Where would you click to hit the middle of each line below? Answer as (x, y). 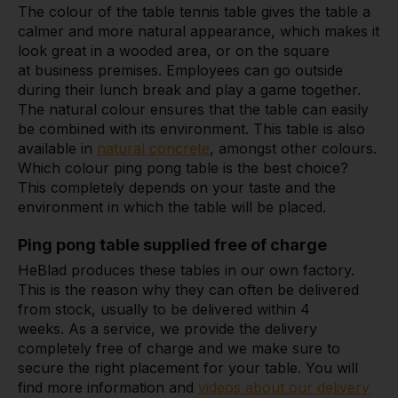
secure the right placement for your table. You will (188, 368)
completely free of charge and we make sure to (179, 349)
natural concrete (153, 149)
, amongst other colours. (293, 149)
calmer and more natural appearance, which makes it (199, 32)
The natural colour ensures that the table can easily (193, 110)
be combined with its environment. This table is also (191, 129)
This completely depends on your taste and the (177, 188)
